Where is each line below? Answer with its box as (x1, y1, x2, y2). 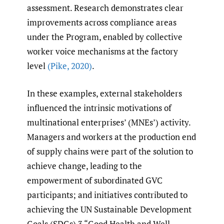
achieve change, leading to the (27, 159, 142, 171)
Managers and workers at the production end (27, 130, 196, 142)
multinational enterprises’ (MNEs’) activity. (27, 116, 190, 128)
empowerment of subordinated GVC (27, 174, 162, 186)
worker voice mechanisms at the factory (27, 45, 178, 57)
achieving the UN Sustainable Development (27, 203, 191, 215)
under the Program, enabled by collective (27, 31, 182, 43)
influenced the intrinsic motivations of (27, 101, 171, 113)
